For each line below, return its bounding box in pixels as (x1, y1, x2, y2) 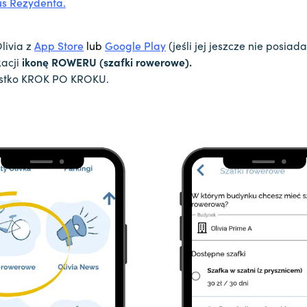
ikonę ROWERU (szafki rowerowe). (22, 54, 195, 70)
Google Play (105, 38, 166, 53)
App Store (34, 38, 84, 53)
